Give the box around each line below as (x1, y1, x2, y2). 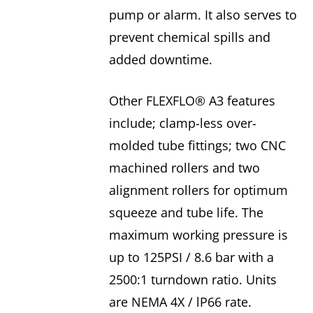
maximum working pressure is (108, 226, 288, 244)
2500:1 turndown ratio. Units (108, 271, 277, 289)
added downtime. (108, 51, 212, 68)
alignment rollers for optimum (108, 182, 288, 199)
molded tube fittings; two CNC (108, 137, 286, 154)
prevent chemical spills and (108, 29, 270, 46)
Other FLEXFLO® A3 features (108, 92, 275, 110)
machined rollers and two (108, 159, 260, 177)
